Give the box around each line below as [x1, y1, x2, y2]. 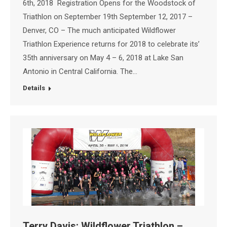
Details [23, 84, 45, 92]
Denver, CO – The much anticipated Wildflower [23, 26, 176, 35]
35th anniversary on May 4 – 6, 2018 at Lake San [23, 53, 183, 63]
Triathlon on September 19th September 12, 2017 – [23, 12, 193, 22]
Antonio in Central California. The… [23, 67, 137, 77]
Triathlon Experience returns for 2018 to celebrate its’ [23, 40, 200, 49]
